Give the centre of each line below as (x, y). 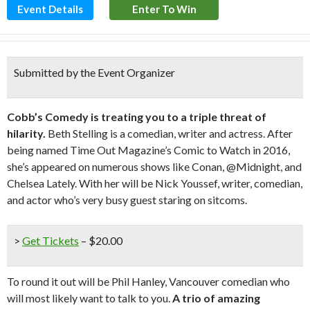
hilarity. (26, 133)
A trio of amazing (216, 298)
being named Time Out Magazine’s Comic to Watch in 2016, (148, 150)
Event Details (50, 9)
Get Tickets (51, 240)
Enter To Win (164, 9)
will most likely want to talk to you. (90, 298)
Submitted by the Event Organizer (94, 72)
